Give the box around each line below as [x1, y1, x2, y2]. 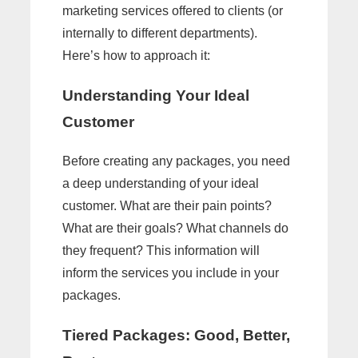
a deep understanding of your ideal [62, 176, 259, 190]
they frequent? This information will [62, 243, 260, 257]
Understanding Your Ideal [62, 87, 249, 105]
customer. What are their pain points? [62, 198, 272, 213]
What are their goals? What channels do [62, 221, 288, 235]
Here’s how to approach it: [62, 49, 210, 63]
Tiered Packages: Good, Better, [62, 326, 290, 344]
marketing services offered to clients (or [62, 4, 283, 18]
